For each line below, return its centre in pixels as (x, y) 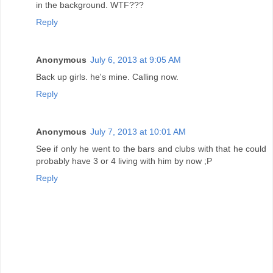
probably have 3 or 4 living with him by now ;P (124, 161)
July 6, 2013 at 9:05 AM (136, 60)
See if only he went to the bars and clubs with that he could (151, 149)
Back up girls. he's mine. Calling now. (107, 77)
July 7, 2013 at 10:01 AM (138, 132)
